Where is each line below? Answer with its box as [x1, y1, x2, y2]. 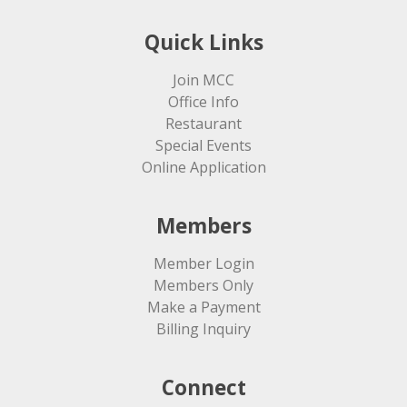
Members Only [154, 275, 253, 296]
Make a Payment [146, 297, 261, 318]
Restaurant [165, 114, 242, 134]
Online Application [141, 157, 266, 178]
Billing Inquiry [156, 319, 251, 340]
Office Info [168, 92, 239, 113]
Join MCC [173, 70, 234, 91]
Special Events [155, 135, 252, 156]
